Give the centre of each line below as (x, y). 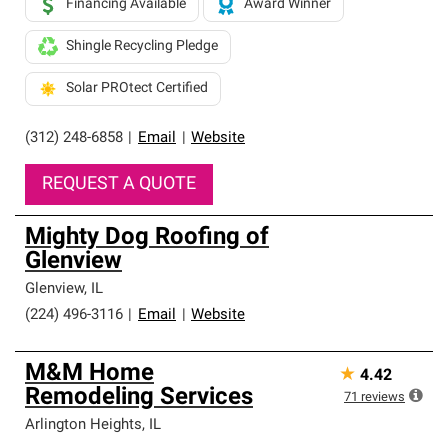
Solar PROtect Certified (137, 88)
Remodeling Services (139, 398)
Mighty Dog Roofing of (147, 238)
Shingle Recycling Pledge (142, 46)
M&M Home (89, 374)
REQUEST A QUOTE (119, 184)
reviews (383, 397)
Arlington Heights (83, 425)
